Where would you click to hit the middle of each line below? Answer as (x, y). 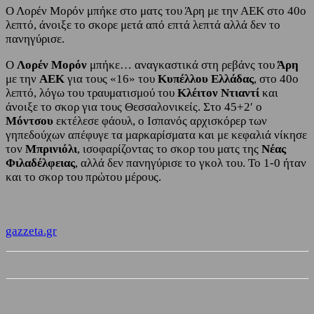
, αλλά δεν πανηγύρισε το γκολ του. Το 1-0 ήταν (191, 163)
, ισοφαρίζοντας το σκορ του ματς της (169, 149)
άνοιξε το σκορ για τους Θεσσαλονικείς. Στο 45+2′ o (134, 107)
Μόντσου (31, 121)
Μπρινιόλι (51, 149)
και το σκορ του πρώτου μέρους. (83, 177)
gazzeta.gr (31, 231)
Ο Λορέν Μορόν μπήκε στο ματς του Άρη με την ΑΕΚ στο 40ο (156, 11)
